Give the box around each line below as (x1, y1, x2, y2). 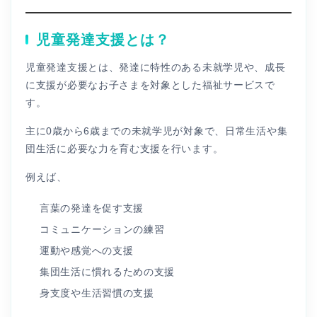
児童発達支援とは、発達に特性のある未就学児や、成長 (25, 61, 286, 73)
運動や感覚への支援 (40, 244, 134, 256)
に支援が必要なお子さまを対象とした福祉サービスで (25, 79, 275, 91)
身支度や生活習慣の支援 (40, 287, 154, 299)
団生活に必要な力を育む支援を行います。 (25, 142, 224, 154)
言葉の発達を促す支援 (40, 202, 144, 214)
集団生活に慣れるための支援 (40, 265, 175, 277)
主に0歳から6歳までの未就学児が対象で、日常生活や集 (25, 125, 288, 137)
